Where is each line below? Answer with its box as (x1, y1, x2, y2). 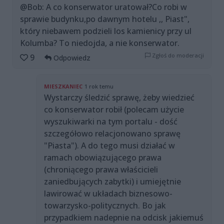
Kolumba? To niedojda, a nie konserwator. (20, 37, 179, 49)
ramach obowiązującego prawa (44, 152, 161, 163)
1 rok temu (84, 82, 113, 90)
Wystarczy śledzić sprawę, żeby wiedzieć (44, 92, 194, 103)
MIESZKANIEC (44, 82, 82, 90)
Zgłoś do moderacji (150, 51, 204, 59)
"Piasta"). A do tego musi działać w (44, 140, 175, 151)
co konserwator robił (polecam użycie (44, 104, 184, 115)
